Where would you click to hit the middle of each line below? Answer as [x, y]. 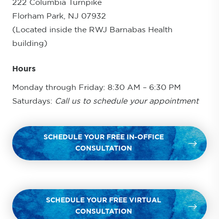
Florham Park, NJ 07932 [59, 16]
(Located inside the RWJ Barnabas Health [92, 30]
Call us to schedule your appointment [127, 101]
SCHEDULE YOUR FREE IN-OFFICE [104, 137]
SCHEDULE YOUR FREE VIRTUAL [104, 200]
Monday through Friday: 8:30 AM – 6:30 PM [97, 88]
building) [30, 44]
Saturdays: [33, 101]
